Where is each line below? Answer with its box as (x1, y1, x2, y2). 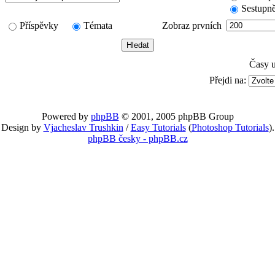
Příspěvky (20, 20, 68, 31)
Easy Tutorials (130, 122, 186, 133)
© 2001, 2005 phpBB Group (118, 111, 234, 122)
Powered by (41, 111, 91, 122)
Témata (83, 20, 112, 31)
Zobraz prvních (162, 20, 222, 31)
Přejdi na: (209, 75, 249, 85)
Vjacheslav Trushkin (43, 122, 123, 133)
